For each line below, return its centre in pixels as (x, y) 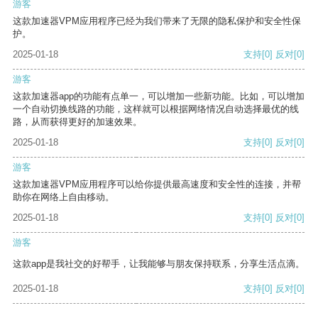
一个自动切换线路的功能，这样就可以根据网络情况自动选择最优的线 (156, 109)
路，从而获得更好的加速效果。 (77, 122)
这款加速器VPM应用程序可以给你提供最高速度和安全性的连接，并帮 (157, 185)
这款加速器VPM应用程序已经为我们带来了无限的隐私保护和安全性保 (157, 21)
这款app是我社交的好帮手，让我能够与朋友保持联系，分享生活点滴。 (159, 264)
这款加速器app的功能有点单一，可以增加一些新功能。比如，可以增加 (159, 97)
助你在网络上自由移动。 (64, 197)
